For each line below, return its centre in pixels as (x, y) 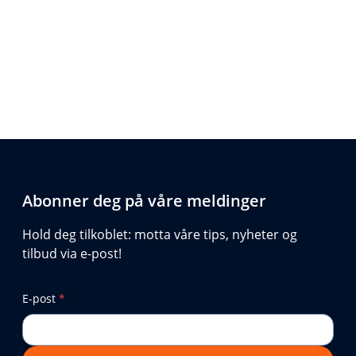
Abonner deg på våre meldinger (144, 200)
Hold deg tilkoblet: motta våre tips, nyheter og (160, 234)
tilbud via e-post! (72, 253)
